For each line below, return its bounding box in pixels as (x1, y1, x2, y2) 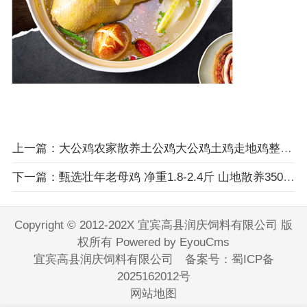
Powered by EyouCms (112, 235, 230, 249)
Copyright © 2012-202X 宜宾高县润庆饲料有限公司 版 (14, 218, 293, 232)
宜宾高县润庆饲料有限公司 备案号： (33, 252, 232, 266)
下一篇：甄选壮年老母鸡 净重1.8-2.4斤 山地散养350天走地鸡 (282, 170, 295, 184)
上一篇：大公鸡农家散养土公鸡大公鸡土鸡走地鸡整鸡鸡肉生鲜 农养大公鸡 (280, 141, 292, 155)
